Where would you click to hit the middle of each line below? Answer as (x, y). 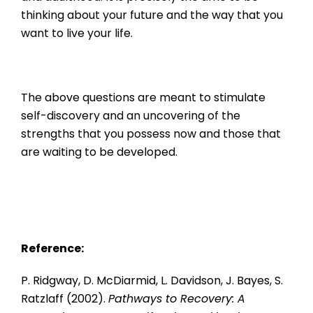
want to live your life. (77, 34)
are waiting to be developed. (99, 152)
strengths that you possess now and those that (151, 134)
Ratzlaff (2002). (65, 299)
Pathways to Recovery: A (177, 299)
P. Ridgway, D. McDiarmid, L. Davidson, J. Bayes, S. (152, 281)
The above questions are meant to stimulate (143, 98)
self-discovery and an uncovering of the (131, 116)
